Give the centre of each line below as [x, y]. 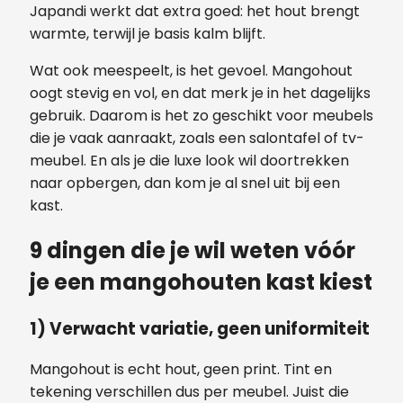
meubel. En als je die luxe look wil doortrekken [189, 160]
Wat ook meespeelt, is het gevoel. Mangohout [191, 70]
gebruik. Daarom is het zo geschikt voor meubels [201, 115]
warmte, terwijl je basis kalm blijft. [148, 33]
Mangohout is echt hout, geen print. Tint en [181, 370]
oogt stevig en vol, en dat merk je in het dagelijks [200, 93]
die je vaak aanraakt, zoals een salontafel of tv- [197, 138]
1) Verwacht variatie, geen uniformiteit [200, 328]
